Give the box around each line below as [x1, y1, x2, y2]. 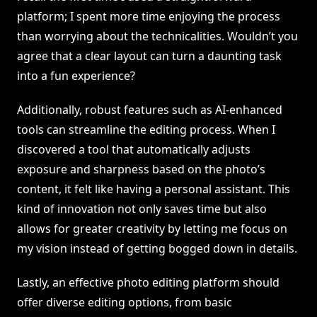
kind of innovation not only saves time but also [17, 201, 267, 217]
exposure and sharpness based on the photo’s [17, 161, 265, 178]
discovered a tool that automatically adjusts [17, 142, 250, 158]
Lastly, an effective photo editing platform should [17, 275, 279, 291]
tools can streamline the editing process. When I [17, 122, 275, 138]
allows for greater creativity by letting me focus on [17, 221, 287, 237]
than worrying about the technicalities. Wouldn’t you [17, 28, 298, 45]
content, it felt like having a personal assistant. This [17, 181, 290, 197]
